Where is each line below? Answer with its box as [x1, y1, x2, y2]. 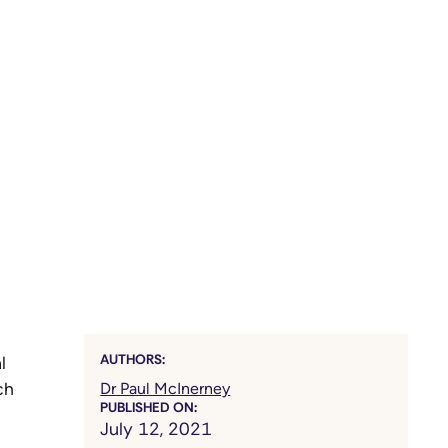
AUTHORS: [100, 351, 166, 369]
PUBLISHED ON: [100, 399, 198, 417]
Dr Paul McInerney [100, 379, 231, 399]
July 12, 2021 [100, 418, 213, 441]
